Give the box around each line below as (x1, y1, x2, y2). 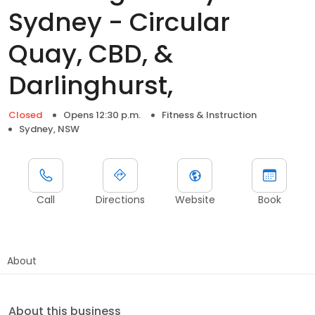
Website (174, 192, 215, 207)
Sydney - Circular (8, 4, 230, 40)
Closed (8, 108, 42, 122)
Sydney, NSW (19, 122, 79, 136)
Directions (96, 192, 145, 207)
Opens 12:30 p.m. (63, 108, 141, 122)
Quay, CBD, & (8, 35, 173, 72)
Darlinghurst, (8, 67, 173, 103)
